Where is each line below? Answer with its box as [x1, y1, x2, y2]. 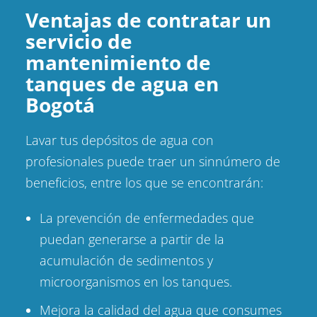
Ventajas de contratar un [25, 6, 271, 34]
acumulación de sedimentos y [39, 252, 213, 270]
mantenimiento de [25, 49, 211, 76]
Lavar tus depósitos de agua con [25, 132, 214, 149]
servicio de [25, 28, 132, 55]
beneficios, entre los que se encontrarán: [25, 174, 263, 192]
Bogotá [25, 91, 95, 119]
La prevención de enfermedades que [39, 209, 254, 227]
